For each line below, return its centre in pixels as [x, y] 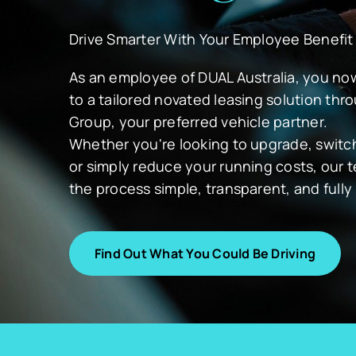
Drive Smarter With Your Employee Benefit [211, 39]
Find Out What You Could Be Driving [205, 254]
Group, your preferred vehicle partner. [199, 122]
